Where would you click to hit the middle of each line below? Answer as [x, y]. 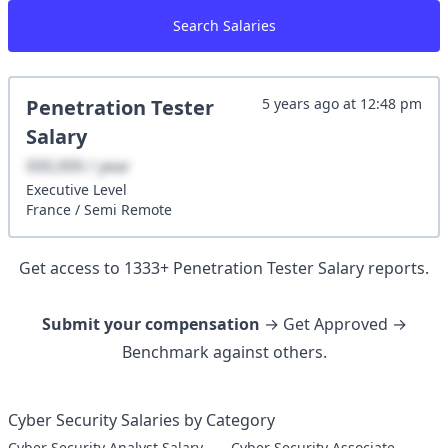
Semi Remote [128, 209]
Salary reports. [371, 268]
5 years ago [300, 103]
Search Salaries [224, 25]
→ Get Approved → [333, 324]
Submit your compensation [150, 324]
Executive [57, 189]
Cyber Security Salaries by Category [141, 420]
